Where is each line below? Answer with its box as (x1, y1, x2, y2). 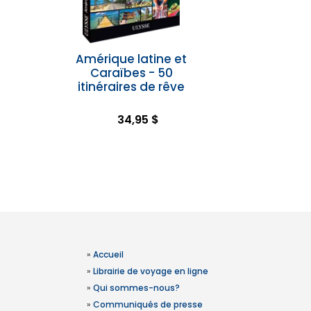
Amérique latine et (76, 51, 187, 67)
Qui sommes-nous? (92, 282, 180, 294)
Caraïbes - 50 (90, 65, 173, 81)
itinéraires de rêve (78, 78, 185, 95)
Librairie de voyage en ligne (92, 265, 208, 277)
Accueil (92, 249, 124, 260)
